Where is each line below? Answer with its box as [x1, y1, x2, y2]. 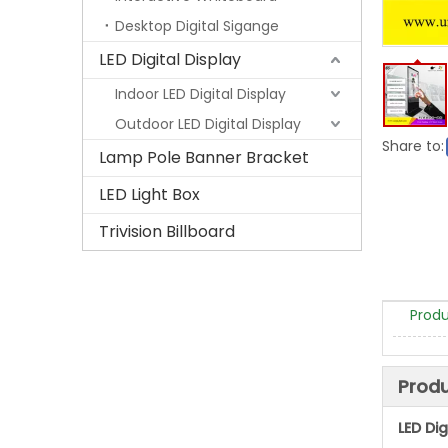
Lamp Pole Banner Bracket [99, 146, 309, 169]
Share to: [382, 136, 444, 156]
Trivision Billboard [99, 220, 235, 243]
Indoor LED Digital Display [115, 84, 286, 104]
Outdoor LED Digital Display [115, 114, 301, 134]
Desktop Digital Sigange [115, 16, 279, 36]
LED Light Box [99, 183, 200, 206]
